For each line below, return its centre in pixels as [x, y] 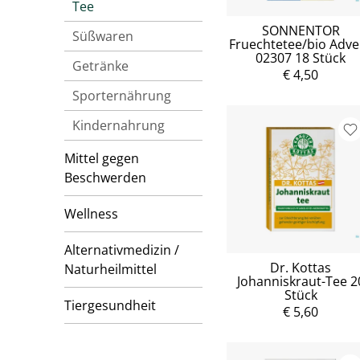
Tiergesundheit [110, 305]
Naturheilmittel [110, 269]
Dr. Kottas [301, 267]
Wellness [91, 214]
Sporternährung [122, 96]
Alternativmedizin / [122, 250]
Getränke [100, 66]
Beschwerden [105, 178]
